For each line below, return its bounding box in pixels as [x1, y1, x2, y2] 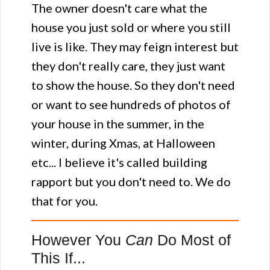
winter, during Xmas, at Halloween [31, 136, 215, 150]
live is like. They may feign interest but [31, 39, 239, 54]
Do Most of [153, 231, 231, 248]
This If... [31, 250, 86, 266]
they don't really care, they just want [31, 58, 225, 73]
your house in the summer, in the [31, 116, 204, 131]
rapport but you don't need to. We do [31, 174, 231, 189]
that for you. [31, 193, 98, 208]
